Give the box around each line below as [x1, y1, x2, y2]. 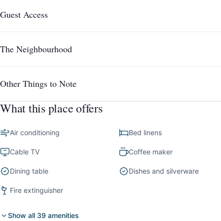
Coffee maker [129, 147, 173, 156]
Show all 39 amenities [8, 211, 79, 220]
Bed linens [129, 128, 162, 137]
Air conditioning [10, 128, 60, 137]
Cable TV [10, 147, 39, 156]
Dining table [10, 167, 48, 176]
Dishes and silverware [129, 167, 199, 176]
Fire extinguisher [10, 186, 63, 195]
